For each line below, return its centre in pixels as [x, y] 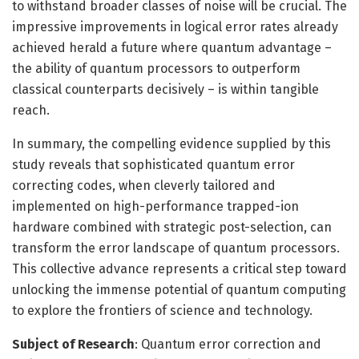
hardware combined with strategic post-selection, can [172, 227]
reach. [31, 110]
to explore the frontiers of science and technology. [162, 310]
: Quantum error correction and [228, 344]
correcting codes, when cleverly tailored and [144, 185]
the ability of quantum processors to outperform [156, 68]
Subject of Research [73, 344]
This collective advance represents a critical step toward [179, 268]
